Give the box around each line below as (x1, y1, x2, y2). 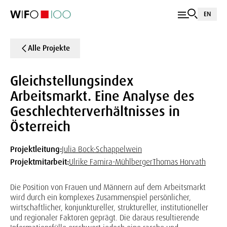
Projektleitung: (10, 144, 62, 155)
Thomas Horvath (153, 157, 206, 167)
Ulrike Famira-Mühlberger (69, 157, 153, 167)
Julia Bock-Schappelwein (62, 144, 142, 155)
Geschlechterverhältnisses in (10, 102, 180, 120)
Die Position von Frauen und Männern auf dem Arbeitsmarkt (10, 182, 206, 193)
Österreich (10, 118, 70, 135)
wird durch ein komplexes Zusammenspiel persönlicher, (10, 192, 191, 203)
